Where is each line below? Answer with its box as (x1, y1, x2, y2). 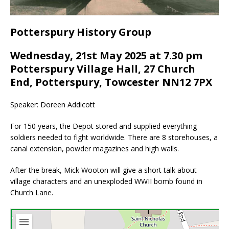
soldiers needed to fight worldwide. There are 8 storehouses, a (10, 132, 218, 143)
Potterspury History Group (10, 25, 151, 39)
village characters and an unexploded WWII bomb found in (10, 176, 202, 187)
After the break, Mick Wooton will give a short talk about (10, 165, 197, 175)
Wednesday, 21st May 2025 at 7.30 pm (10, 49, 202, 63)
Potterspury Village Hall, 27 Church (10, 62, 195, 76)
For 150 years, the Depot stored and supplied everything (10, 121, 197, 131)
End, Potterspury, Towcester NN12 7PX (10, 75, 212, 89)
